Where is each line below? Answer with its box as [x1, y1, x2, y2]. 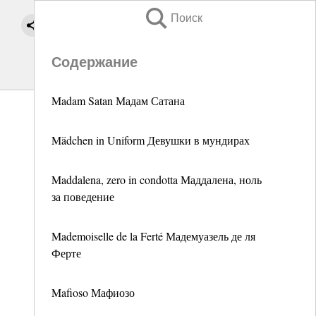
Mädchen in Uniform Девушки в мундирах [51, 133, 250, 147]
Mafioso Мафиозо [51, 285, 135, 300]
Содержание [51, 54, 138, 70]
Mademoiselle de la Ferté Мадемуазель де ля [51, 229, 255, 243]
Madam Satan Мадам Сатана [51, 93, 185, 108]
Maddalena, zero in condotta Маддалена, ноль [51, 172, 262, 187]
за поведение [51, 189, 114, 204]
